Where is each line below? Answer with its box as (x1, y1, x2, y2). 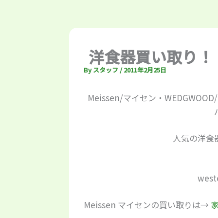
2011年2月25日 (124, 65, 166, 74)
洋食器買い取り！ (89, 45, 213, 68)
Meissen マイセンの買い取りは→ (84, 199, 211, 211)
